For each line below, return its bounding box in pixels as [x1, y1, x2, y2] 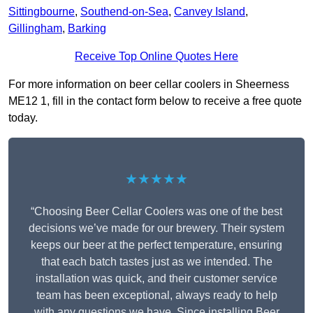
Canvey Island [174, 6, 245, 18]
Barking [68, 22, 106, 35]
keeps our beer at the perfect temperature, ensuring [31, 239, 282, 252]
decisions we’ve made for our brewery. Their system [29, 222, 284, 235]
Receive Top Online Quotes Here [75, 50, 238, 63]
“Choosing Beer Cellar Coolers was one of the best [31, 205, 282, 218]
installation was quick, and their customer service [36, 272, 277, 285]
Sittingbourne [8, 6, 75, 18]
